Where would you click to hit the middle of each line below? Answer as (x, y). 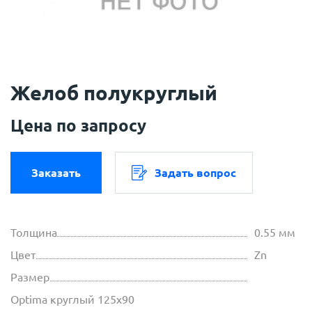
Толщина (34, 233)
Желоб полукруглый (114, 93)
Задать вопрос (195, 173)
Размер (30, 278)
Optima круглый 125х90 (72, 300)
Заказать (56, 173)
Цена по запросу (78, 126)
